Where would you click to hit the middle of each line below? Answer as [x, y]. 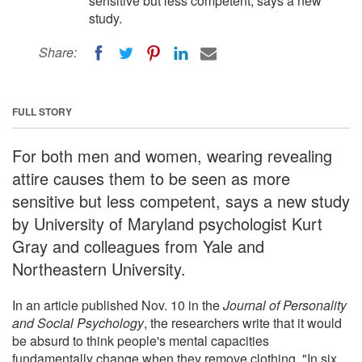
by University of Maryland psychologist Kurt [167, 223]
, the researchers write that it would [243, 322]
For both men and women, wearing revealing [172, 155]
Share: [58, 52]
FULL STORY [42, 111]
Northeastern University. [99, 268]
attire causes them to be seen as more [151, 178]
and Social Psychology [78, 322]
